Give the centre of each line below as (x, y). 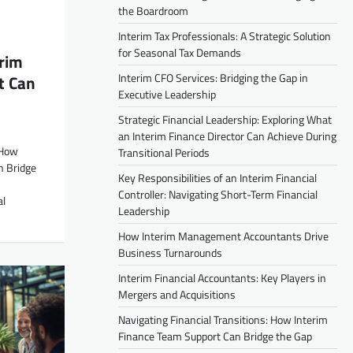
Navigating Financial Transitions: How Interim (223, 319)
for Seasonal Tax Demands (180, 52)
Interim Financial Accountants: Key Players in (222, 277)
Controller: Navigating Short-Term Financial (218, 194)
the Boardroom (153, 10)
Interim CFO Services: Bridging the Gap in (213, 77)
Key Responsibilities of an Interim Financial (217, 177)
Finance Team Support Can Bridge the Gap (215, 336)
